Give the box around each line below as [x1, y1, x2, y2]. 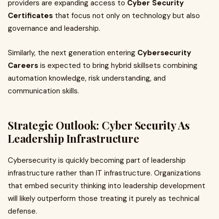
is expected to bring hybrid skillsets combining [38, 61, 197, 70]
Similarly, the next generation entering [8, 48, 137, 58]
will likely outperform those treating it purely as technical [8, 194, 199, 203]
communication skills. [8, 86, 79, 96]
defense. [8, 206, 37, 216]
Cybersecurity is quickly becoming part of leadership [8, 155, 186, 165]
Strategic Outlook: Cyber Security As [8, 118, 190, 132]
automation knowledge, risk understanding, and [8, 73, 166, 83]
